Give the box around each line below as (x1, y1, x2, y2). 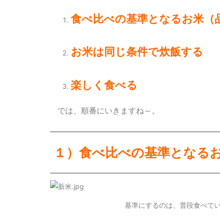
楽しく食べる (71, 78, 137, 91)
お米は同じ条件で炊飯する (71, 45, 203, 58)
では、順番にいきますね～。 (57, 105, 160, 115)
